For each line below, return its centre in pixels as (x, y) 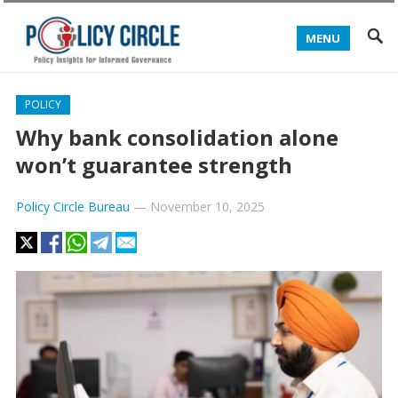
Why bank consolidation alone (177, 137)
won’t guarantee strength (154, 165)
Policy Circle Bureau (72, 207)
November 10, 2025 (207, 207)
